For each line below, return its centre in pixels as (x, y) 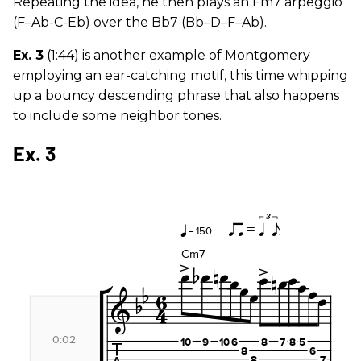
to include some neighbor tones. (117, 116)
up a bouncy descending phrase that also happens (176, 95)
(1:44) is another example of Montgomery (177, 55)
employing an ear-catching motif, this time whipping (180, 75)
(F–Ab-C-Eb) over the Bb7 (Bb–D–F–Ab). (140, 22)
